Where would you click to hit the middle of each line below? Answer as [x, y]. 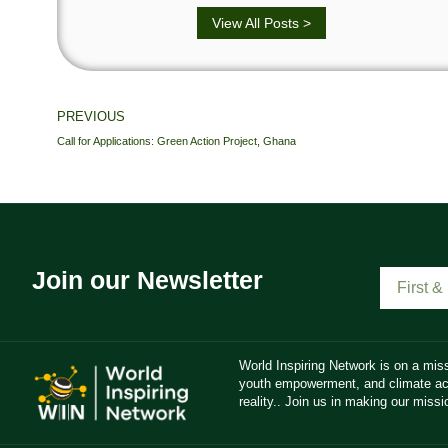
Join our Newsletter [147, 280]
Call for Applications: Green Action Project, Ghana [176, 141]
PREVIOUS [91, 117]
